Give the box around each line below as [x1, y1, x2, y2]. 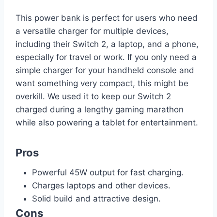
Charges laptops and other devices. [32, 180, 170, 190]
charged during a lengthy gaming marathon [15, 104, 184, 114]
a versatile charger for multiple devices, [15, 26, 169, 36]
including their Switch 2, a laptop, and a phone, [15, 39, 199, 49]
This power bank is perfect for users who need [15, 13, 198, 23]
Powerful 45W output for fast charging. [32, 167, 184, 177]
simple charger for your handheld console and [15, 65, 194, 75]
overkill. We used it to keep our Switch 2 [15, 91, 171, 101]
